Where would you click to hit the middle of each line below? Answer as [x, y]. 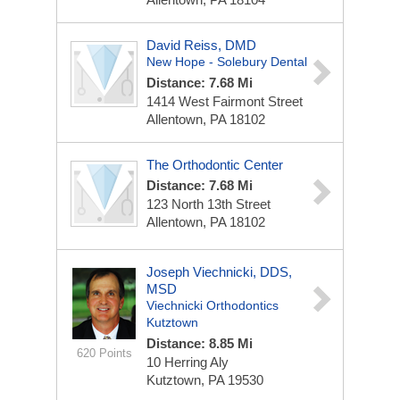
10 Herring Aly [187, 362]
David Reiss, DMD [201, 45]
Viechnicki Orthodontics [212, 305]
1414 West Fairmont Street [225, 101]
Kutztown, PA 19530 [205, 380]
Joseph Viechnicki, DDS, [219, 272]
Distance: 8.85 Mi [200, 343]
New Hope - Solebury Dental [227, 62]
